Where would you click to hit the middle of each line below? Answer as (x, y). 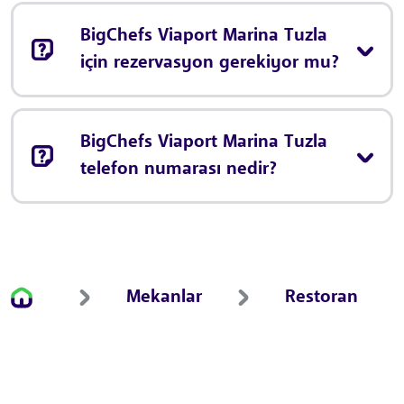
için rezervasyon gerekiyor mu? (210, 64)
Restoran (321, 298)
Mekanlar (164, 298)
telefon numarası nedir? (179, 170)
